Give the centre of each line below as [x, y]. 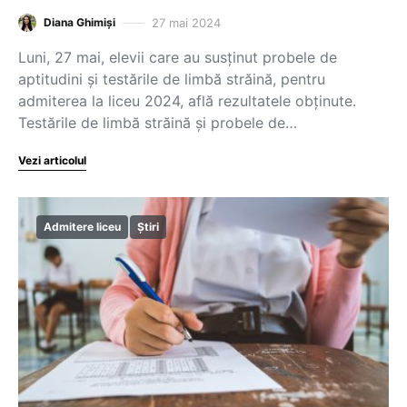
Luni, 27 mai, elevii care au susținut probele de [178, 57]
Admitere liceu [82, 227]
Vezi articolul [52, 160]
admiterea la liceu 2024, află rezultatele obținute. [187, 101]
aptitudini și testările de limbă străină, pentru [172, 79]
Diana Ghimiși [79, 22]
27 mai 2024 [186, 22]
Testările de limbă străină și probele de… [158, 123]
